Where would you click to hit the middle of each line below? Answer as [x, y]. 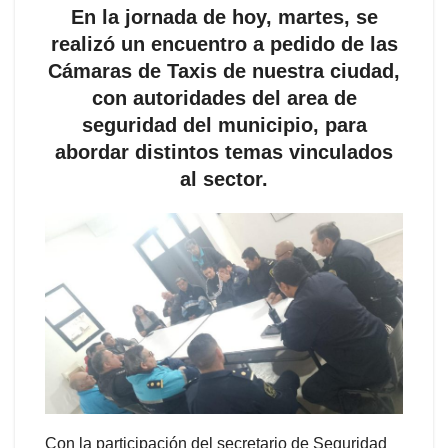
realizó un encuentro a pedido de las [224, 43]
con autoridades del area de [224, 97]
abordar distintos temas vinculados [224, 151]
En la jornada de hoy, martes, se [224, 16]
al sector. [224, 178]
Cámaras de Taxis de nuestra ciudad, [224, 70]
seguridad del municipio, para [224, 124]
